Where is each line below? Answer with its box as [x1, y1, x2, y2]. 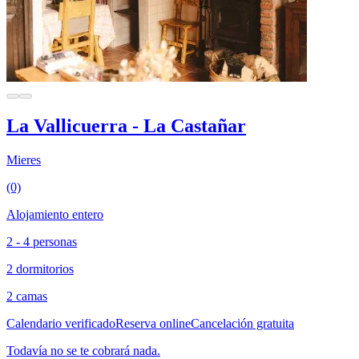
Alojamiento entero [6, 208, 103, 222]
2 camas [6, 289, 47, 304]
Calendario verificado [6, 317, 115, 331]
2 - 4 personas [6, 235, 77, 249]
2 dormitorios [6, 262, 74, 276]
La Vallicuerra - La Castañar [6, 115, 246, 137]
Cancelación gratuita [191, 317, 294, 331]
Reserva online [115, 317, 191, 331]
